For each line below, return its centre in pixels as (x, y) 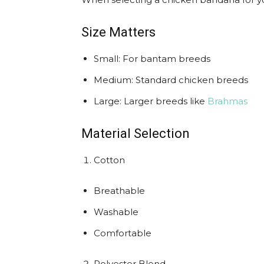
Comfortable (123, 233)
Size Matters (118, 32)
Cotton (109, 160)
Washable (116, 212)
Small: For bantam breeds (152, 59)
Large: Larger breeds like (151, 101)
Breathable (119, 191)
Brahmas (227, 101)
